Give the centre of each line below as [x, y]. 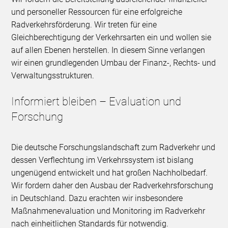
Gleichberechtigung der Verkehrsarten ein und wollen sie [111, 38]
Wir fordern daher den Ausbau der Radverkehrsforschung [112, 186]
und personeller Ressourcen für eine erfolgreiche [97, 12]
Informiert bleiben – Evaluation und [96, 102]
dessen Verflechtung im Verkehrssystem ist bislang [103, 160]
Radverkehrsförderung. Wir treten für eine [84, 25]
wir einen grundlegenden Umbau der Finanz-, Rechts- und [114, 63]
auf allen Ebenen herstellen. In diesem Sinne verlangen [108, 50]
